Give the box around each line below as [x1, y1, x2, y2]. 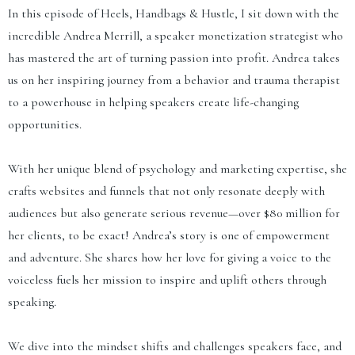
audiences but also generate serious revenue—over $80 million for [8, 204, 340, 221]
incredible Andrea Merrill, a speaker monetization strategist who [8, 27, 343, 44]
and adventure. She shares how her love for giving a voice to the [8, 249, 331, 265]
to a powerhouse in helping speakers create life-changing [8, 94, 299, 110]
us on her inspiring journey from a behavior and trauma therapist [8, 71, 340, 88]
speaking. [8, 293, 56, 310]
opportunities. [8, 116, 82, 132]
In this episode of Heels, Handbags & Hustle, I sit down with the [8, 5, 339, 21]
